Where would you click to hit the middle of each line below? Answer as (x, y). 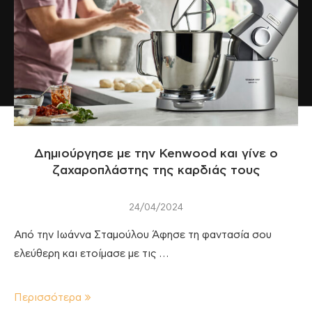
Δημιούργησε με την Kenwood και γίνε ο (156, 154)
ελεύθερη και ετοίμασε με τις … (91, 253)
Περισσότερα (48, 297)
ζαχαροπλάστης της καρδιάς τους (156, 170)
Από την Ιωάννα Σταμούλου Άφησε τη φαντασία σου (143, 235)
